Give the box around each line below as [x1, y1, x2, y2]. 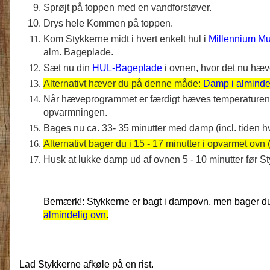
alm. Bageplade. [43, 46, 113, 57]
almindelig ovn [43, 209, 106, 220]
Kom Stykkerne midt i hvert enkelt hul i [43, 33, 206, 44]
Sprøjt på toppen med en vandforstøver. [43, 2, 212, 13]
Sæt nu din [43, 62, 92, 73]
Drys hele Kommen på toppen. [43, 17, 173, 28]
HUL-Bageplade [92, 62, 162, 73]
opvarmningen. [43, 107, 107, 118]
